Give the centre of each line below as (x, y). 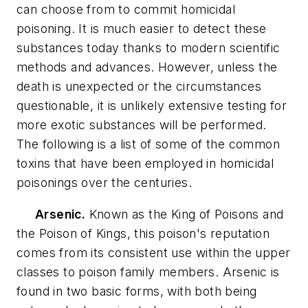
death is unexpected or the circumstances (139, 86)
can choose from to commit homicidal (126, 9)
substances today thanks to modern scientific (148, 47)
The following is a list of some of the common (148, 144)
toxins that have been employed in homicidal (145, 163)
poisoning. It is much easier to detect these (142, 28)
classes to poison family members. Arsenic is (148, 272)
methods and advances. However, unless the (147, 67)
